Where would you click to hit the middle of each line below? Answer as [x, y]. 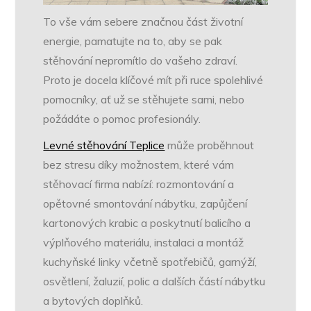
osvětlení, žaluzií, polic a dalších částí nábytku [154, 281]
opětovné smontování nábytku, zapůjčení [145, 203]
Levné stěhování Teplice [104, 145]
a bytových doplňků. [93, 300]
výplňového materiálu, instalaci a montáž [144, 242]
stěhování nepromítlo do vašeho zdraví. [141, 60]
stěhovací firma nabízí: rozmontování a [139, 184]
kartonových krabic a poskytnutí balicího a [147, 222]
